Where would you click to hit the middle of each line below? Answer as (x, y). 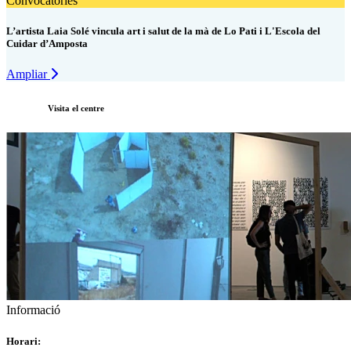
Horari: (24, 341)
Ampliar (28, 74)
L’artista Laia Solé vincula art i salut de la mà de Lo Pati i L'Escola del (163, 31)
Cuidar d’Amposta (47, 44)
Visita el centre (75, 109)
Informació (33, 310)
